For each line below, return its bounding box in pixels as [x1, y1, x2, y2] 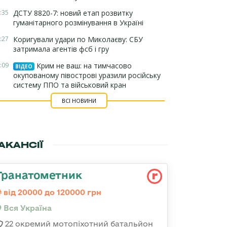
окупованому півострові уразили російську [13, 70, 161, 80]
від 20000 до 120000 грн [2, 188, 101, 197]
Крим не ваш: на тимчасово [34, 61, 132, 70]
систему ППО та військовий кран [13, 80, 126, 90]
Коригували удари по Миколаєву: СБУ [13, 34, 143, 44]
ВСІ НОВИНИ [61, 97, 96, 104]
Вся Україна [2, 204, 52, 212]
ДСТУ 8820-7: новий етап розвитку [13, 8, 133, 18]
